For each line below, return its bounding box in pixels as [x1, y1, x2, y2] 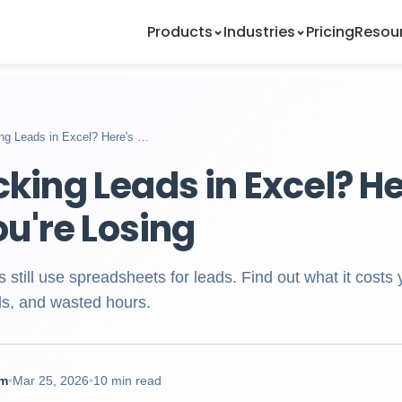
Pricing [306, 22, 354, 42]
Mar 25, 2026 [13, 373, 89, 388]
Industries [223, 22, 295, 42]
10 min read [93, 373, 162, 388]
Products [147, 22, 213, 42]
